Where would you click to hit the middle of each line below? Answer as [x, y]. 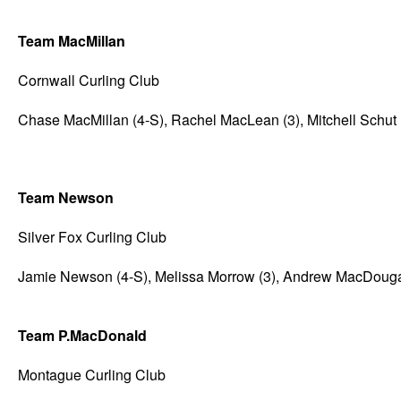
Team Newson [66, 198]
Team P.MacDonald [82, 336]
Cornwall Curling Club [89, 80]
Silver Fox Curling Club [92, 236]
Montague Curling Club [92, 375]
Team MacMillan [72, 41]
